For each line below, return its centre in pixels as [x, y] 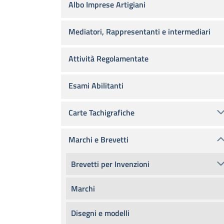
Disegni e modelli [100, 213]
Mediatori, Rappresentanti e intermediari [139, 31]
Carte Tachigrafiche [101, 112]
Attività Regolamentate [108, 58]
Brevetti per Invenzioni [110, 164]
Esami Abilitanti [96, 85]
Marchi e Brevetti [98, 139]
